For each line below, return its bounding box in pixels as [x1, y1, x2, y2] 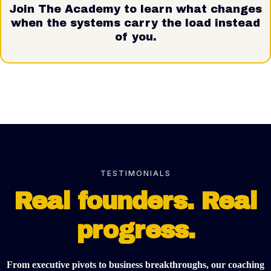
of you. [114, 30, 157, 43]
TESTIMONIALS [100, 168, 171, 178]
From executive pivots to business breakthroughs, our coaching [7, 259, 264, 270]
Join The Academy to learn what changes [9, 2, 262, 15]
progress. [76, 217, 195, 243]
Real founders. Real [14, 188, 257, 214]
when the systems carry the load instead [11, 16, 260, 29]
